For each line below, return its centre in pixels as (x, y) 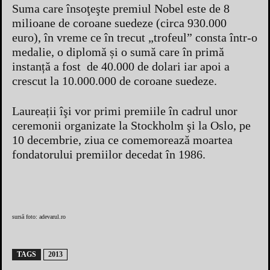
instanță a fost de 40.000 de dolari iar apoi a (121, 66)
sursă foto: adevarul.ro (39, 216)
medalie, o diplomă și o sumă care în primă (118, 52)
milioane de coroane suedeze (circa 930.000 (119, 23)
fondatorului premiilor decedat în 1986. (109, 154)
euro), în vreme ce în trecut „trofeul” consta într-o (135, 37)
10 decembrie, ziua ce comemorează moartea (122, 140)
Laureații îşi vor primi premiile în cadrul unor (125, 111)
